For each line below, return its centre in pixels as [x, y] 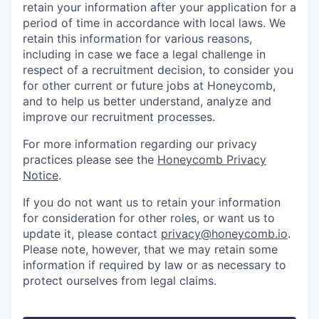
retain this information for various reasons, [137, 38]
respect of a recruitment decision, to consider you [158, 70]
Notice [41, 175]
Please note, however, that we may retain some [150, 249]
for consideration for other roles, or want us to [149, 218]
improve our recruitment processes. [119, 117]
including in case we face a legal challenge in [144, 54]
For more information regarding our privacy [140, 144]
